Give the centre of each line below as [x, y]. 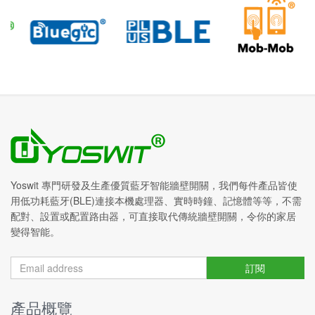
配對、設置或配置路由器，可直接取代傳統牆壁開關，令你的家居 [153, 216]
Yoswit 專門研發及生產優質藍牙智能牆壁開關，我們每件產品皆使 [154, 185]
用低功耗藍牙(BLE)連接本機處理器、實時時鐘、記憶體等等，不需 [156, 201]
